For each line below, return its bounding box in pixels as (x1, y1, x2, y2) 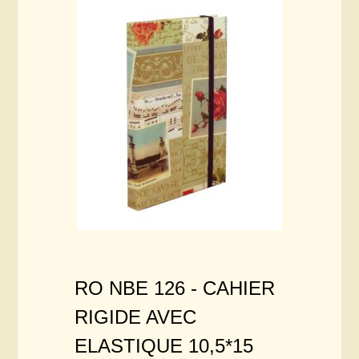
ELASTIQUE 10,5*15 (75, 335, 254, 357)
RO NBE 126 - (75, 277, 204, 300)
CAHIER (203, 277, 276, 300)
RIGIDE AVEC (75, 306, 197, 329)
